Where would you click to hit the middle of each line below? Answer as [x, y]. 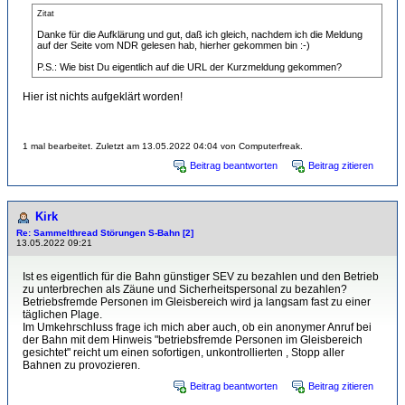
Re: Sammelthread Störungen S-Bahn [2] [105, 232]
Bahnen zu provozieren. [81, 365]
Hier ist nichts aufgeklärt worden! [103, 96]
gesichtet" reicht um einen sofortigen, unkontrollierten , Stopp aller [184, 352]
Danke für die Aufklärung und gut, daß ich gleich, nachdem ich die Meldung [200, 34]
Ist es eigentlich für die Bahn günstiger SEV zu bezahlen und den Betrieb [201, 276]
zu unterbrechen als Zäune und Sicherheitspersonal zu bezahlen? [185, 289]
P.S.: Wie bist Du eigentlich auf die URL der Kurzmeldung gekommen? [189, 66]
